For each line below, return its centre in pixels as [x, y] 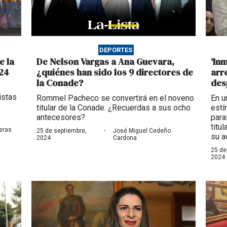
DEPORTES [116, 50]
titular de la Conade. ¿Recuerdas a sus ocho [113, 107]
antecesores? [61, 117]
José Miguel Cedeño [142, 130]
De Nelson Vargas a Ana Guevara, [105, 61]
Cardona [125, 138]
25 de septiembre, [61, 130]
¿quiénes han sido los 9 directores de [115, 72]
